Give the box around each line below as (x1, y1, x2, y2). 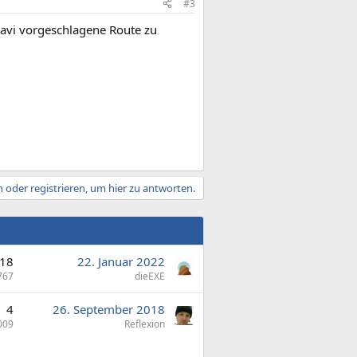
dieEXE (135, 269, 165, 283)
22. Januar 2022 (77, 253, 165, 269)
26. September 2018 (53, 301, 165, 317)
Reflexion (124, 317, 165, 331)
